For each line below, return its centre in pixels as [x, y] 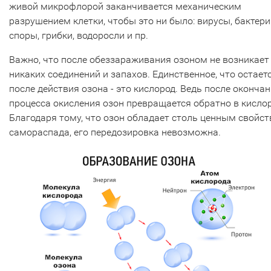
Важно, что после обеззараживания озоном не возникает [139, 59]
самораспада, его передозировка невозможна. [115, 132]
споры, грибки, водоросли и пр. [79, 35]
